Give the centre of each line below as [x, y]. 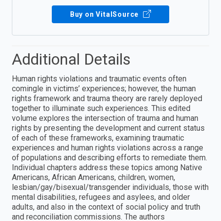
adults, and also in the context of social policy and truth [106, 207]
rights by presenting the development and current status [108, 128]
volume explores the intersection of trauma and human [105, 118]
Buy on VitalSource [105, 15]
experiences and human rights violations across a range [108, 148]
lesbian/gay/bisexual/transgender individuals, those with [110, 187]
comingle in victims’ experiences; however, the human [104, 89]
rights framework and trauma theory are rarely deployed [107, 99]
